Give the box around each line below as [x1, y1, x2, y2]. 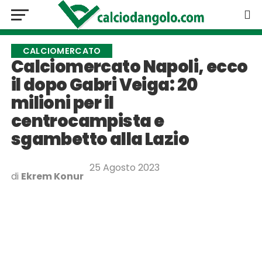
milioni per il [11, 91, 114, 115]
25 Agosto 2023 [89, 161, 160, 174]
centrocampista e [11, 109, 164, 133]
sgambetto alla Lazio [11, 127, 189, 151]
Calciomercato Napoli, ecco [11, 55, 248, 78]
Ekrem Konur [20, 170, 84, 183]
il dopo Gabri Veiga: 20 [11, 73, 198, 96]
